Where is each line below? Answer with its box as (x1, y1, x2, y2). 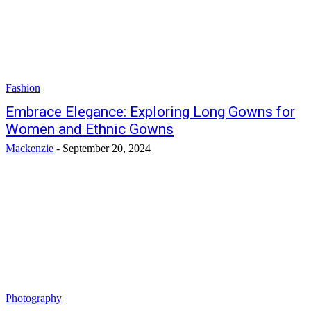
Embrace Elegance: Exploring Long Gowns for (6, 103, 295, 120)
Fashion (6, 82, 40, 94)
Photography (6, 292, 62, 304)
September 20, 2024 (62, 142, 151, 154)
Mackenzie (6, 142, 53, 154)
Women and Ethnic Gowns (6, 121, 174, 137)
